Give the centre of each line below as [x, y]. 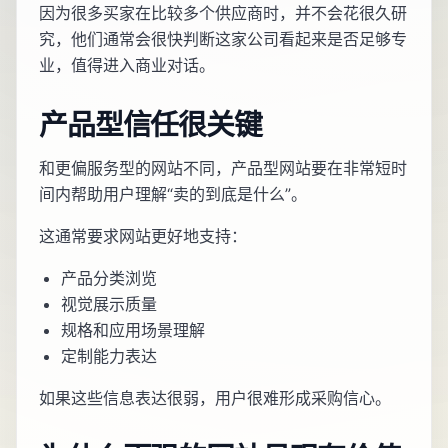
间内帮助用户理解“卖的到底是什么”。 [173, 194]
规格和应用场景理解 [133, 330]
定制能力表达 [109, 356]
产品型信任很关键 [150, 125]
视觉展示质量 [109, 304]
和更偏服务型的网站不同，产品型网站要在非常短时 [223, 168]
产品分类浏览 [109, 278]
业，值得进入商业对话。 [127, 65]
